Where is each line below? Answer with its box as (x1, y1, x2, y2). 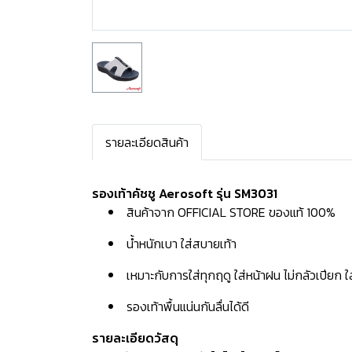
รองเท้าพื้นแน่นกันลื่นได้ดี (123, 297, 249, 316)
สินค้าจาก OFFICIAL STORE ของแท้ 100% (123, 203, 339, 222)
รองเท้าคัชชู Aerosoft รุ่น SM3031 (92, 184, 277, 203)
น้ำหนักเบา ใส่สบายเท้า (123, 234, 236, 253)
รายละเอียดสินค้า (105, 133, 189, 152)
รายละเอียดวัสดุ (92, 328, 178, 347)
